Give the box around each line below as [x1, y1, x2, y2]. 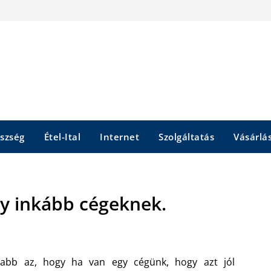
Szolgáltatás [158, 131, 214, 143]
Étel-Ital [44, 131, 80, 143]
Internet [100, 131, 139, 143]
